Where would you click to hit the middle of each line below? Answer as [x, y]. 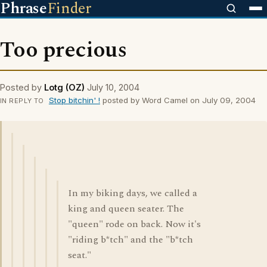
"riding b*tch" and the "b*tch [131, 240]
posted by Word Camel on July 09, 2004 [178, 100]
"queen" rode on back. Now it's [134, 224]
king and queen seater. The [126, 209]
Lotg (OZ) [64, 87]
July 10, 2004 [113, 87]
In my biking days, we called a [133, 193]
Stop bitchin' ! [74, 100]
